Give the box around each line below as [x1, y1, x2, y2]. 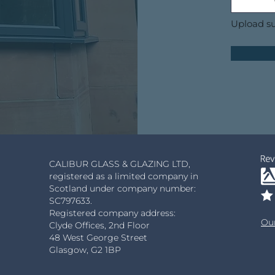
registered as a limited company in [49, 171, 198, 182]
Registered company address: [49, 207, 176, 219]
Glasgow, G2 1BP [49, 244, 121, 255]
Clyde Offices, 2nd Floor [49, 220, 150, 231]
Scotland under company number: [49, 183, 196, 194]
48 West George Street [49, 232, 147, 243]
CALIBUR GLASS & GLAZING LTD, [49, 158, 190, 169]
